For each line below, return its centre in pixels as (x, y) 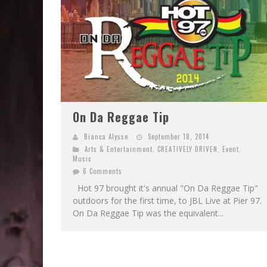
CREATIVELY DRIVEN (187, 149)
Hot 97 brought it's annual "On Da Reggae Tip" (165, 188)
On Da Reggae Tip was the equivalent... (148, 213)
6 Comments (103, 171)
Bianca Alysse (106, 136)
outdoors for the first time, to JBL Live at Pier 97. (167, 201)
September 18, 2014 (178, 136)
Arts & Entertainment (119, 149)
